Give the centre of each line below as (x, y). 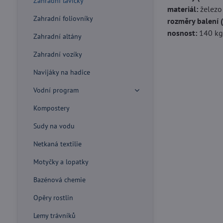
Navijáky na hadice (61, 72)
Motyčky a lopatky (61, 162)
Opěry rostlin (53, 198)
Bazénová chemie (59, 180)
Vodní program (56, 90)
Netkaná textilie (57, 144)
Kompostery (51, 108)
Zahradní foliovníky (63, 18)
